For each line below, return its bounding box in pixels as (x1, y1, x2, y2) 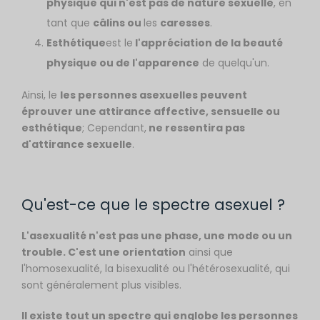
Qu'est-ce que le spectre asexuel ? (21, 194, 285, 215)
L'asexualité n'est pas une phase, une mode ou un (21, 229, 292, 243)
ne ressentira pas (146, 121, 245, 135)
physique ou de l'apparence (46, 56, 199, 70)
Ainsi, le (21, 88, 60, 102)
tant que (46, 16, 93, 30)
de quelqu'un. (199, 56, 269, 70)
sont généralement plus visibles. (21, 278, 181, 292)
